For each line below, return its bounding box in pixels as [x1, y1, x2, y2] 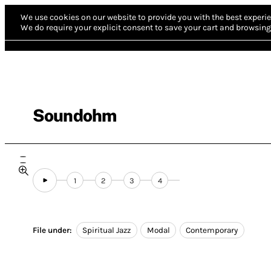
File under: [33, 226, 72, 235]
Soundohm [33, 105, 117, 125]
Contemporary [186, 226, 238, 235]
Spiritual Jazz [82, 226, 131, 235]
